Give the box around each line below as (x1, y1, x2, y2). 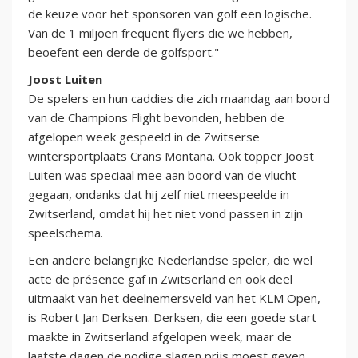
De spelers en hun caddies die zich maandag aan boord (28, 89, 330, 106)
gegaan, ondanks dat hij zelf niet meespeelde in (28, 185, 289, 202)
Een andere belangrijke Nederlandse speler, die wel (28, 251, 312, 268)
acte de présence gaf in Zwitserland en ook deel (28, 270, 292, 287)
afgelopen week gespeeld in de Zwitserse (28, 128, 260, 145)
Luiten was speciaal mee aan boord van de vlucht (28, 166, 296, 183)
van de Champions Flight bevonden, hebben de (28, 109, 284, 125)
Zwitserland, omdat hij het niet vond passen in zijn (28, 205, 303, 221)
